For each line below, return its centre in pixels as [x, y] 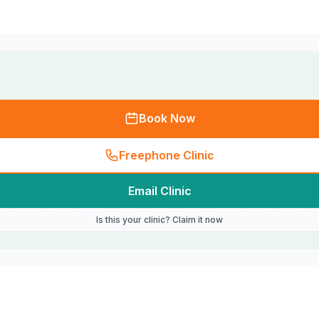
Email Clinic [159, 191]
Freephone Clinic [167, 155]
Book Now [167, 118]
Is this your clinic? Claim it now [159, 220]
